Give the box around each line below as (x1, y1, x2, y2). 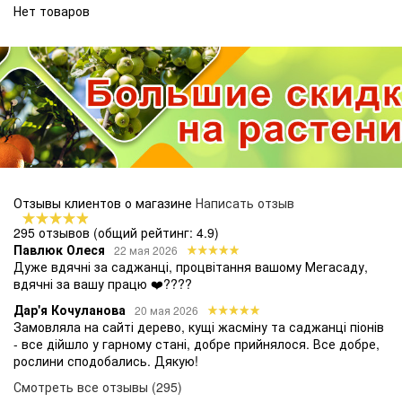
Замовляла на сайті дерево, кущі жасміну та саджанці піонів (13, 317, 384, 336)
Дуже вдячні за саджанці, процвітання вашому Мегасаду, (13, 257, 368, 275)
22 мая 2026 (114, 241, 178, 258)
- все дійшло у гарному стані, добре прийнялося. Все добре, (13, 334, 380, 353)
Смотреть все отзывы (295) (13, 377, 182, 396)
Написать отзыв (196, 193, 294, 212)
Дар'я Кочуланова (13, 300, 126, 319)
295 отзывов (13, 223, 90, 241)
